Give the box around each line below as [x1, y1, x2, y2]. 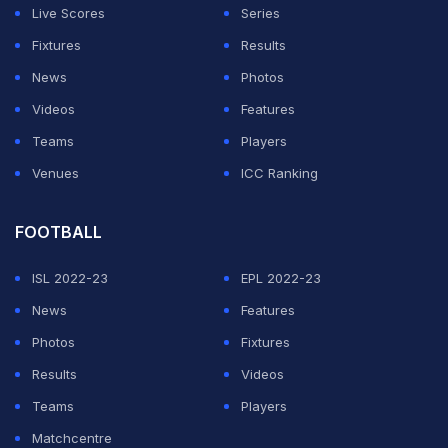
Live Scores [32, 5, 105, 21]
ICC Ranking [241, 165, 318, 181]
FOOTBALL [15, 222, 102, 242]
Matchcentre [32, 430, 112, 446]
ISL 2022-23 [32, 270, 108, 286]
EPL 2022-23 [241, 270, 321, 286]
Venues [32, 165, 79, 181]
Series [241, 5, 280, 21]
